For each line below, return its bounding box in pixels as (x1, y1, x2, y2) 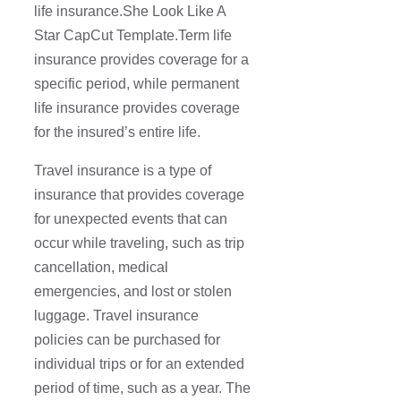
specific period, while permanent (34, 76, 239, 92)
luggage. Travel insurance (34, 308, 199, 324)
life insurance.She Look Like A (34, 4, 226, 20)
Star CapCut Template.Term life (34, 28, 232, 44)
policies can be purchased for (34, 332, 220, 348)
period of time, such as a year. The (34, 380, 251, 397)
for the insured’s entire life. (34, 124, 200, 141)
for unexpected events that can (34, 211, 227, 227)
